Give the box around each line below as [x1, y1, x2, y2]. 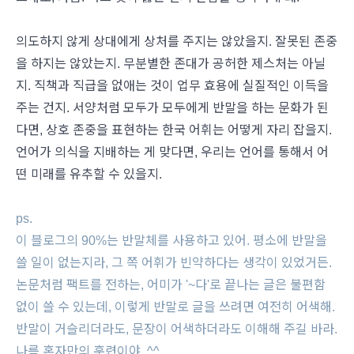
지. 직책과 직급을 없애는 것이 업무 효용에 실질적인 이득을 [16, 79, 329, 93]
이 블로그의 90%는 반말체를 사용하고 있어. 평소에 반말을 [16, 234, 327, 248]
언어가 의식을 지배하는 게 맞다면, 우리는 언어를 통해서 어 [16, 145, 329, 160]
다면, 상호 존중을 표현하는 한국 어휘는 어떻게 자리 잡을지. [16, 123, 332, 137]
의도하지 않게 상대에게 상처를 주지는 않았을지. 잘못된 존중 [16, 35, 337, 49]
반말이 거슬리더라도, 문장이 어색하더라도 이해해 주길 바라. [16, 322, 337, 337]
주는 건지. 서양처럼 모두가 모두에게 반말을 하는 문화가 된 [16, 101, 329, 115]
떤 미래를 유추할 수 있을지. [16, 168, 162, 182]
